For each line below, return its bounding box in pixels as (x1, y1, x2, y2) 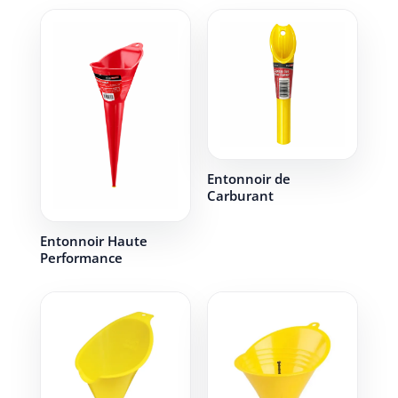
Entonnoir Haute (39, 232, 147, 251)
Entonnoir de (206, 170, 291, 188)
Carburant (206, 187, 274, 205)
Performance (39, 249, 123, 267)
